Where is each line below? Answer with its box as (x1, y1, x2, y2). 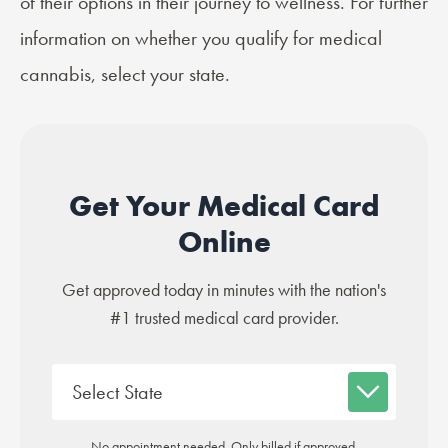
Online (177, 223, 271, 262)
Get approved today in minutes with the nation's (62, 278, 386, 302)
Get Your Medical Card (69, 187, 379, 226)
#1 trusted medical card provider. (109, 306, 339, 330)
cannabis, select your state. (20, 61, 230, 88)
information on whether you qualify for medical (20, 25, 382, 52)
